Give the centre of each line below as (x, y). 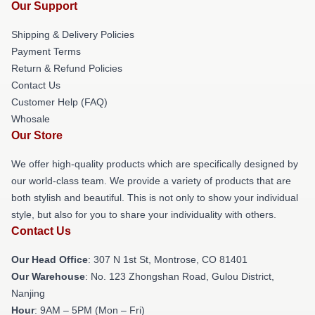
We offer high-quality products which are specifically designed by (155, 164)
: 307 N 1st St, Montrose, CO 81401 (168, 259)
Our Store (37, 135)
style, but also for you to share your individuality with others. (144, 214)
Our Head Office (50, 259)
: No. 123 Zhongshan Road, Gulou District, (180, 276)
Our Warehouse (48, 276)
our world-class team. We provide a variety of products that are (151, 181)
